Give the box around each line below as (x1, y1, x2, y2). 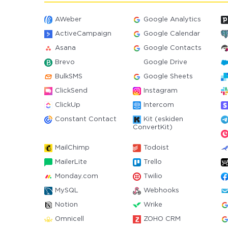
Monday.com (55, 174, 98, 179)
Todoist (143, 145, 169, 151)
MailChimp (55, 145, 90, 151)
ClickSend (55, 88, 88, 94)
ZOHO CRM (143, 216, 181, 222)
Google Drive (143, 60, 187, 65)
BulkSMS (55, 74, 82, 79)
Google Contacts (143, 45, 202, 51)
